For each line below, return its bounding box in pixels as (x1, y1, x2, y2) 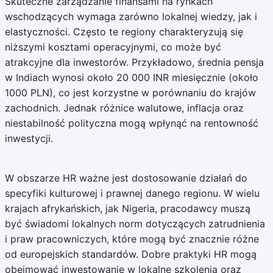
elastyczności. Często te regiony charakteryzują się (4, 26, 243, 38)
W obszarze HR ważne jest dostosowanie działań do (4, 172, 247, 184)
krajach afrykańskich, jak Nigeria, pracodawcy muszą (4, 202, 250, 214)
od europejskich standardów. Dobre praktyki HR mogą (4, 248, 257, 260)
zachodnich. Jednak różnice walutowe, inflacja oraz (4, 102, 244, 114)
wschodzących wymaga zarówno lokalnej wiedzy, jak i (4, 10, 257, 23)
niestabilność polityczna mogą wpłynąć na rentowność (4, 117, 258, 129)
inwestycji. (4, 132, 53, 144)
